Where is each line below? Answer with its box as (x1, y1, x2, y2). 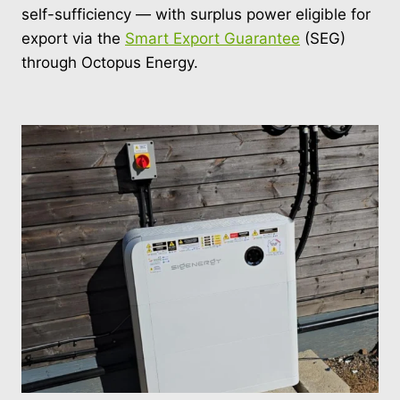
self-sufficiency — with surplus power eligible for (21, 4, 371, 23)
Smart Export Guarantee (125, 29, 300, 47)
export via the (21, 29, 125, 47)
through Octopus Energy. (21, 53, 198, 71)
